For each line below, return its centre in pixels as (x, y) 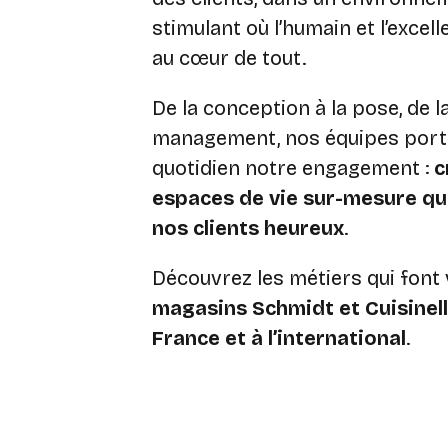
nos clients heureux (248, 228)
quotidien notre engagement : (290, 168)
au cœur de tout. (229, 58)
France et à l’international (279, 338)
